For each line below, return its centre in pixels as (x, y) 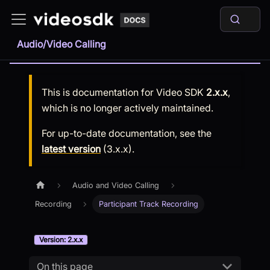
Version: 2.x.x (61, 240)
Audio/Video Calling (61, 44)
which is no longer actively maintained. (127, 108)
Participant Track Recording (148, 204)
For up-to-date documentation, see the (127, 133)
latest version (71, 149)
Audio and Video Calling (116, 186)
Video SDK (180, 92)
